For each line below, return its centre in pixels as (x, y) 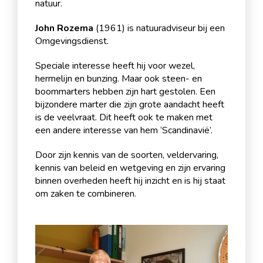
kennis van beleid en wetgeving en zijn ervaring (130, 168)
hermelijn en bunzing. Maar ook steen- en (119, 79)
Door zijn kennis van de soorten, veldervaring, (127, 155)
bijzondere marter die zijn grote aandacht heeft (130, 105)
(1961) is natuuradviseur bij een (159, 28)
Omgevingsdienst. (72, 41)
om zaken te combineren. (87, 194)
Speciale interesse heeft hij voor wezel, (115, 66)
